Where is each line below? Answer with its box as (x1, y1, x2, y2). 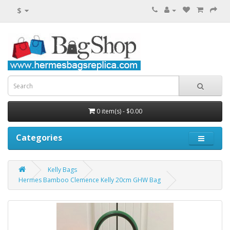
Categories (16, 132, 62, 143)
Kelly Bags (48, 165, 77, 174)
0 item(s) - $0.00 (96, 107, 142, 116)
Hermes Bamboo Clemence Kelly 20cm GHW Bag (18, 176, 161, 184)
